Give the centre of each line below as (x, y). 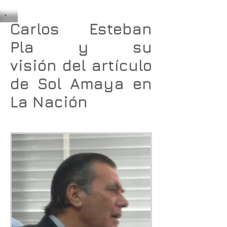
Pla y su (81, 47)
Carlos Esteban (81, 29)
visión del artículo (81, 65)
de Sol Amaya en (81, 84)
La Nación (49, 102)
